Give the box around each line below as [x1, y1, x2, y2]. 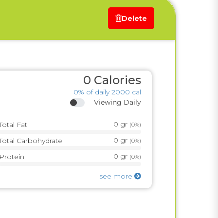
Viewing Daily [93, 98, 141, 107]
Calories [93, 73, 141, 87]
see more [99, 172, 134, 181]
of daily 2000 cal [86, 88, 141, 96]
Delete [122, 14, 147, 23]
